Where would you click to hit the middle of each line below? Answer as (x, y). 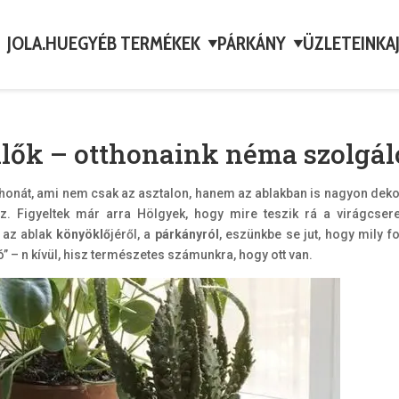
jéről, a (132, 234)
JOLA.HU (37, 43)
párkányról (187, 234)
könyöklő (83, 234)
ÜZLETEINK (344, 43)
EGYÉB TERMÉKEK (134, 43)
